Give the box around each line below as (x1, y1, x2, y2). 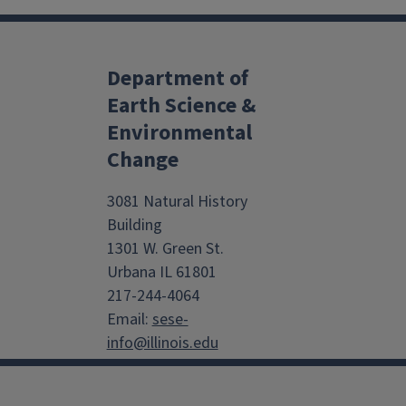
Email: (106, 307, 152, 331)
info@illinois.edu (106, 331, 218, 354)
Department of (106, 62, 248, 94)
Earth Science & (106, 89, 256, 121)
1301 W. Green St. (106, 237, 224, 260)
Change (106, 143, 179, 176)
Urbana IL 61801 (106, 260, 217, 284)
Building (106, 213, 162, 237)
